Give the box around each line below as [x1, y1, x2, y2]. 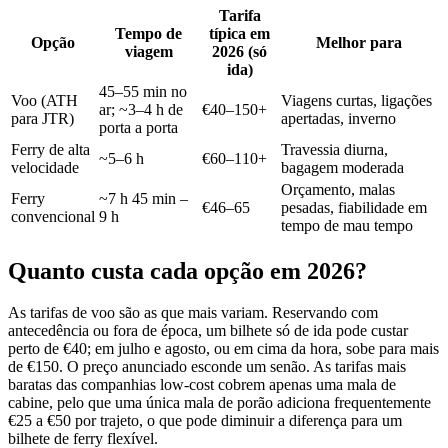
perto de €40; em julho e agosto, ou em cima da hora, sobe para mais [8, 340, 439, 358]
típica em [209, 24, 270, 42]
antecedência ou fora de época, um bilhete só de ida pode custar [8, 322, 408, 340]
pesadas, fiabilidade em [281, 198, 427, 216]
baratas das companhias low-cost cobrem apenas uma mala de [8, 376, 396, 394]
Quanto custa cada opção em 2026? [8, 257, 367, 284]
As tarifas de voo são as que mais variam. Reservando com [8, 304, 378, 322]
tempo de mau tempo [281, 216, 413, 234]
